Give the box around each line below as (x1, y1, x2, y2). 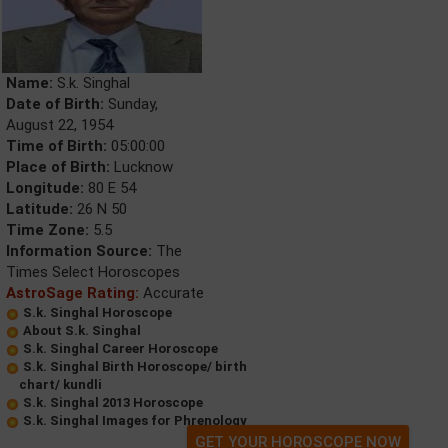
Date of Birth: (6, 95, 104, 113)
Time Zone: (6, 221, 89, 239)
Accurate (139, 284, 204, 302)
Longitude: (6, 179, 84, 197)
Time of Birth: (6, 137, 107, 155)
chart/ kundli (19, 377, 102, 392)
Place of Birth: (6, 158, 110, 176)
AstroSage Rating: (6, 284, 139, 302)
